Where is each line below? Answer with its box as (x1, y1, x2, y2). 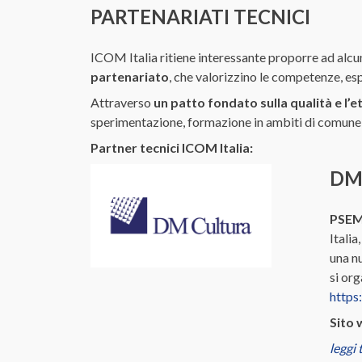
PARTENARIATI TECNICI (90, 4, 310, 28)
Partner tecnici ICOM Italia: (90, 139, 253, 155)
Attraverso (90, 94, 154, 110)
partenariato (90, 68, 169, 84)
